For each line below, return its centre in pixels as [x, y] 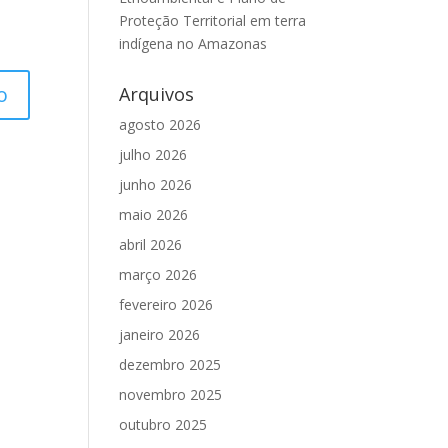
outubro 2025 [163, 424]
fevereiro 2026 [166, 304]
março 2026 [158, 274]
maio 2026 [154, 214]
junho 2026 [156, 184]
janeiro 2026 [160, 334]
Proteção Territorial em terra [213, 20]
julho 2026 [153, 154]
